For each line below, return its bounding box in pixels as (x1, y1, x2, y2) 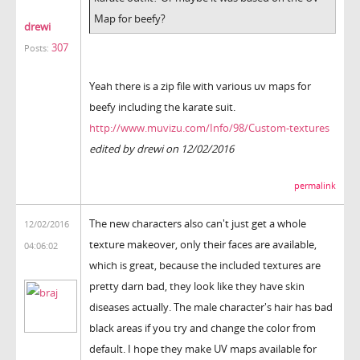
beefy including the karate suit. (89, 99, 235, 114)
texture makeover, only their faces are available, (89, 236, 317, 252)
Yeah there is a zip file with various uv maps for (89, 78, 311, 93)
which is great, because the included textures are (89, 257, 321, 272)
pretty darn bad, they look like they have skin (89, 278, 305, 293)
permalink (294, 179, 336, 191)
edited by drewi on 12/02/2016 (89, 141, 234, 156)
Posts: (24, 43, 49, 55)
